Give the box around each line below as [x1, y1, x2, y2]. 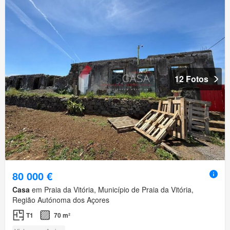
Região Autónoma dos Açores [12, 195, 109, 205]
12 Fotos [175, 73, 208, 85]
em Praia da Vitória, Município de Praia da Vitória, [30, 184, 194, 195]
